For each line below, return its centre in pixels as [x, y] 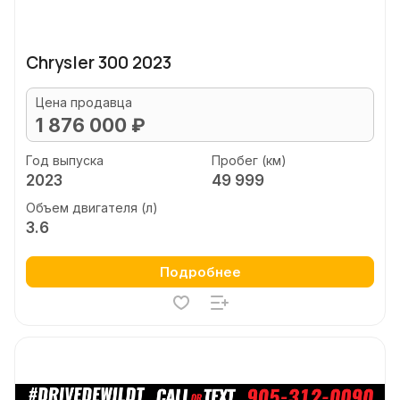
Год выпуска [65, 160]
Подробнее [200, 272]
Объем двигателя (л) [92, 208]
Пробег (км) [249, 160]
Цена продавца [84, 102]
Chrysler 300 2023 [99, 62]
